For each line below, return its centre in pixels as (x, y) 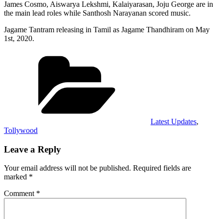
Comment (20, 194)
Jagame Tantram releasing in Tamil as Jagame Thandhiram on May (107, 29)
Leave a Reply (33, 149)
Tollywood (21, 130)
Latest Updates (174, 121)
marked (16, 177)
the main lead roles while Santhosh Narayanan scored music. (97, 13)
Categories (166, 54)
